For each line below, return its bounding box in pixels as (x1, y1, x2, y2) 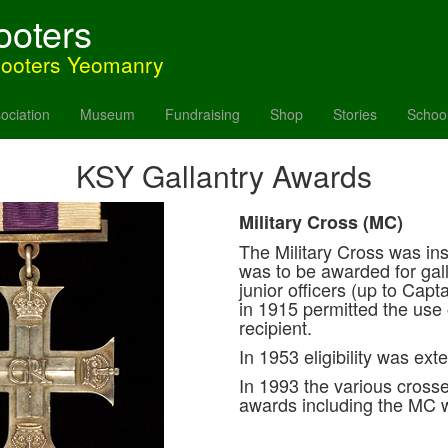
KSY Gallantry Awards (76, 154, 372, 197)
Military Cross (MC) (239, 209, 403, 235)
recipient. (239, 314, 312, 340)
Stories (333, 104, 377, 124)
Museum (80, 104, 135, 124)
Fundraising (165, 104, 240, 124)
